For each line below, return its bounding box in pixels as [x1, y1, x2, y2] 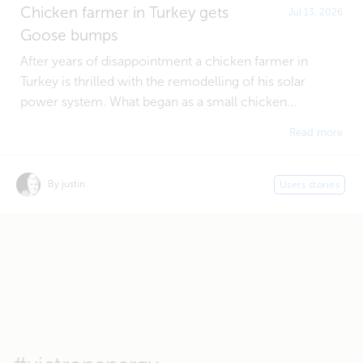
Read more [289, 127, 343, 139]
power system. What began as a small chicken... [20, 95, 297, 109]
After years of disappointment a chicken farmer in [20, 54, 308, 69]
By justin [48, 178, 85, 190]
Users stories [279, 178, 340, 190]
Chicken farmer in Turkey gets [20, 4, 228, 22]
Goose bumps [20, 27, 117, 45]
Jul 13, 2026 [288, 6, 343, 19]
